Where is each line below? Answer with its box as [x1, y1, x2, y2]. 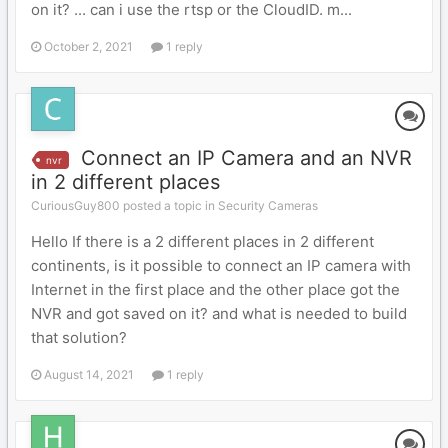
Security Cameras [218, 198, 318, 213]
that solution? [31, 328, 127, 347]
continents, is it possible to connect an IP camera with [31, 256, 411, 275]
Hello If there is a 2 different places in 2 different [31, 232, 374, 251]
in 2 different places [31, 170, 220, 194]
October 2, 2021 [44, 39, 133, 54]
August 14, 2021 [44, 367, 134, 382]
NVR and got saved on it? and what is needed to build [31, 304, 407, 323]
